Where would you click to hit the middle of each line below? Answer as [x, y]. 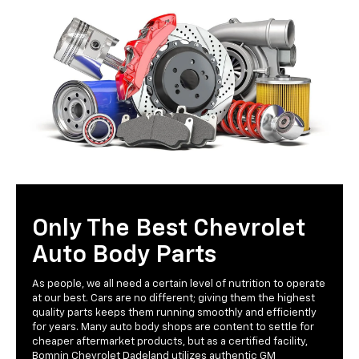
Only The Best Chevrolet [169, 230]
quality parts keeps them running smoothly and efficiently [174, 313]
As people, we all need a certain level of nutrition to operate [179, 284]
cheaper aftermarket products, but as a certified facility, [170, 342]
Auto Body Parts [124, 256]
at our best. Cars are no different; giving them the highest [173, 299]
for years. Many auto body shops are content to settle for [173, 328]
